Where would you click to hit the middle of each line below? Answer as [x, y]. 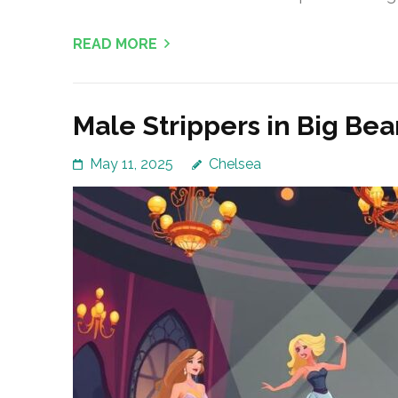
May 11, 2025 [131, 164]
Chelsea [235, 164]
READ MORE [115, 44]
